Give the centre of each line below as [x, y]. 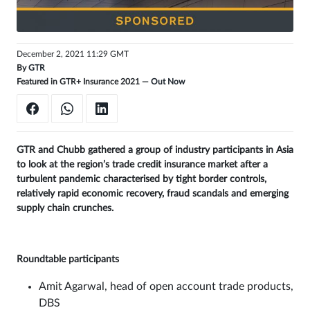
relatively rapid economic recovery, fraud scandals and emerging [153, 194]
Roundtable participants [68, 260]
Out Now [168, 81]
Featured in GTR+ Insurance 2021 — [84, 81]
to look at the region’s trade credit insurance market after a [142, 165]
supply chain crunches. [65, 209]
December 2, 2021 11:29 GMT [73, 54]
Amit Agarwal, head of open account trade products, [166, 287]
